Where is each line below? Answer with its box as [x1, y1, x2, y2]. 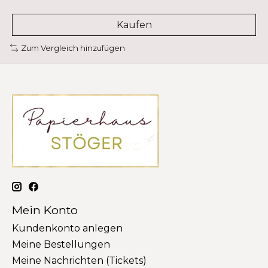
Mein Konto [12, 202, 78, 217]
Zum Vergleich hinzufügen [20, 42, 125, 53]
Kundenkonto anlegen [12, 223, 123, 234]
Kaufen [116, 19, 152, 31]
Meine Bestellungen [12, 239, 110, 251]
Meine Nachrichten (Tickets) [12, 255, 147, 267]
